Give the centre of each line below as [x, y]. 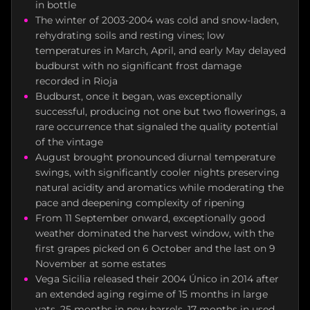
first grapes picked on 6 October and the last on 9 [155, 249]
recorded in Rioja [76, 81]
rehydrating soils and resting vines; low [130, 36]
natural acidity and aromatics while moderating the [159, 188]
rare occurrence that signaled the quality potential [157, 127]
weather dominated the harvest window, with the [155, 234]
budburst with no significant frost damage [138, 66]
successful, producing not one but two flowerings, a [161, 112]
